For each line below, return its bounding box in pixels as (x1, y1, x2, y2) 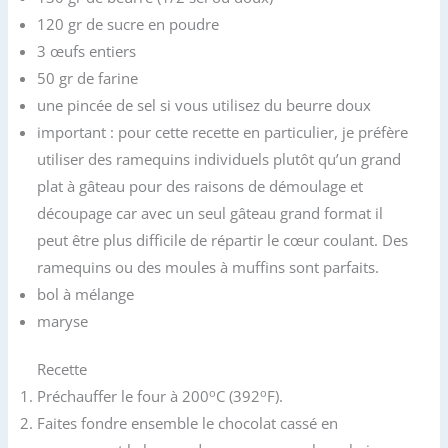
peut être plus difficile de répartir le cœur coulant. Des (37, 229, 409, 250)
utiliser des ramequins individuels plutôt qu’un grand (37, 148, 402, 169)
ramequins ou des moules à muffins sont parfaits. (37, 256, 380, 277)
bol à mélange (37, 283, 135, 304)
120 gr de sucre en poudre (37, 13, 220, 34)
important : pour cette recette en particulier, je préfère (37, 121, 409, 142)
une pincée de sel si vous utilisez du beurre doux (37, 94, 372, 115)
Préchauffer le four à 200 (37, 386, 210, 407)
